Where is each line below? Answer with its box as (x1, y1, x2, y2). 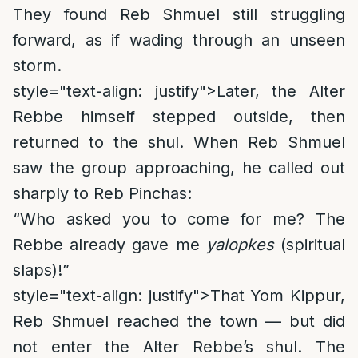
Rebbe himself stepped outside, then (13, 107, 345, 126)
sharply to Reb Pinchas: (13, 184, 192, 203)
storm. (13, 56, 62, 75)
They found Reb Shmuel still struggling (13, 5, 345, 24)
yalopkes (205, 235, 274, 254)
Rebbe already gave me (13, 235, 206, 254)
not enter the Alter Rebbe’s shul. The (13, 337, 345, 356)
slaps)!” (13, 261, 70, 280)
